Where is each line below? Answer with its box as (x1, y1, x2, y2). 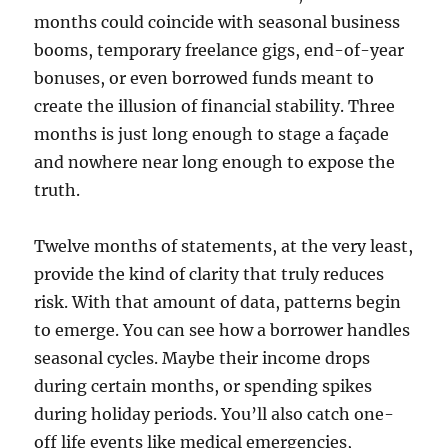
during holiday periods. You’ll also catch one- (34, 404, 395, 425)
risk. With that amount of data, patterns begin (34, 292, 402, 313)
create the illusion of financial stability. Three (34, 96, 396, 117)
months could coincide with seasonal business (34, 12, 401, 33)
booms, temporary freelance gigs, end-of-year (34, 40, 405, 61)
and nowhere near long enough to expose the (34, 152, 396, 173)
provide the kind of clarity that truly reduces (34, 264, 385, 285)
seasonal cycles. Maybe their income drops (34, 348, 371, 369)
